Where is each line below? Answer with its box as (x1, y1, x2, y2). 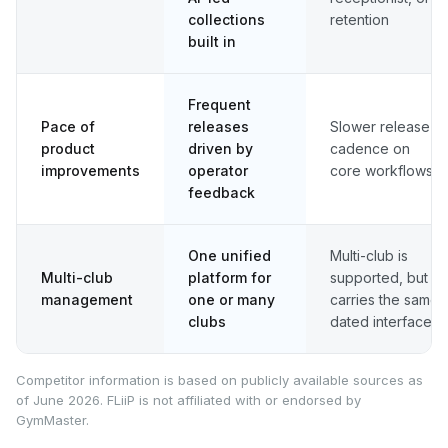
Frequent (188, 95, 251, 113)
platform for (188, 268, 271, 286)
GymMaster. (16, 411, 89, 428)
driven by (188, 139, 253, 157)
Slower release (330, 117, 430, 135)
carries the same (330, 290, 439, 308)
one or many (188, 290, 275, 308)
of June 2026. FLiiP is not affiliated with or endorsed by (16, 391, 361, 408)
